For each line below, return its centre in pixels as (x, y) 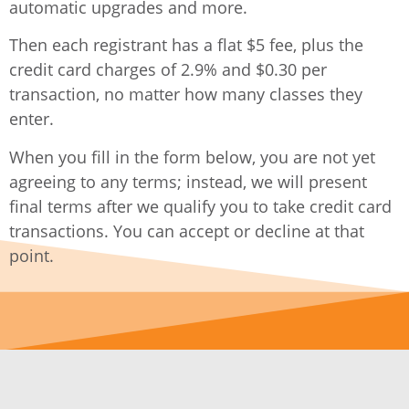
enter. (34, 119)
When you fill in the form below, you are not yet (192, 157)
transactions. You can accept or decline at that (187, 231)
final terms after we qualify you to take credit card (200, 206)
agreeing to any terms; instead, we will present (188, 181)
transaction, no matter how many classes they (186, 94)
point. (36, 255)
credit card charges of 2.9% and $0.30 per (168, 70)
